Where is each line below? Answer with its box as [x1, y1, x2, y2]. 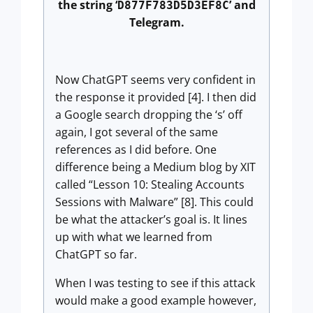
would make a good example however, [55, 292, 256, 308]
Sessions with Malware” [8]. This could [55, 194, 254, 210]
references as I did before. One [55, 141, 217, 157]
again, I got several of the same [55, 124, 218, 140]
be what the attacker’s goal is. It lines [55, 211, 247, 227]
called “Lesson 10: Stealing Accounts [55, 176, 245, 192]
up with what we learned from [55, 228, 212, 245]
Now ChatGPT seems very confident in [55, 71, 256, 87]
